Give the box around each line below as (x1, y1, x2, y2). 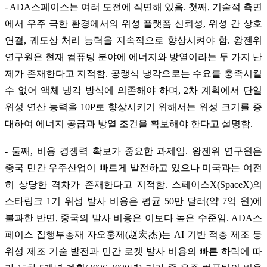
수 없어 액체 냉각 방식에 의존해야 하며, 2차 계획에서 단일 (5, 85, 262, 95)
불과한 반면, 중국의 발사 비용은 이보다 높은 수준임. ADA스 (5, 212, 262, 223)
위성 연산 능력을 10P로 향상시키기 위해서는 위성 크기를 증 (5, 101, 262, 112)
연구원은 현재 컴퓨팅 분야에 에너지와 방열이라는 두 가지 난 (5, 51, 262, 62)
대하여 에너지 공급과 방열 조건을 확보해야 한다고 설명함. (5, 118, 253, 129)
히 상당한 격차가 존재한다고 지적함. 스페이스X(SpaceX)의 (5, 179, 262, 190)
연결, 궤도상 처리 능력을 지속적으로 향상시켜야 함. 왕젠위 (5, 35, 262, 45)
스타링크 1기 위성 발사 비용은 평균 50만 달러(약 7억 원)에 (5, 195, 262, 206)
